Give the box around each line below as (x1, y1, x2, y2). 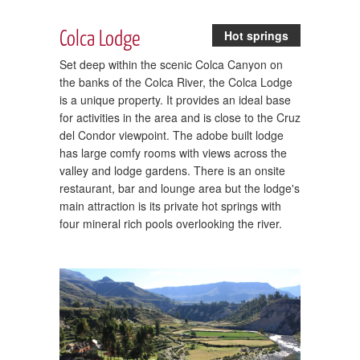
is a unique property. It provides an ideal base (59, 91, 291, 108)
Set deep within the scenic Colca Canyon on (59, 55, 283, 72)
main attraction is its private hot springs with (59, 197, 281, 214)
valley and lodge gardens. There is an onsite (59, 162, 285, 178)
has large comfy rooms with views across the (59, 144, 287, 161)
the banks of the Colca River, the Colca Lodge (59, 73, 292, 90)
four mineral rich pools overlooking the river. (59, 215, 282, 231)
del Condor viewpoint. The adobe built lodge (59, 126, 284, 143)
